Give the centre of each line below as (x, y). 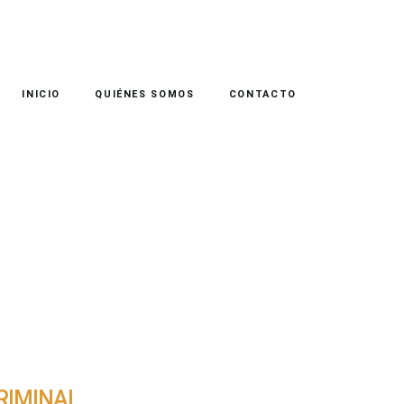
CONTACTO (262, 94)
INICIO (41, 94)
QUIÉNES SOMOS (145, 94)
